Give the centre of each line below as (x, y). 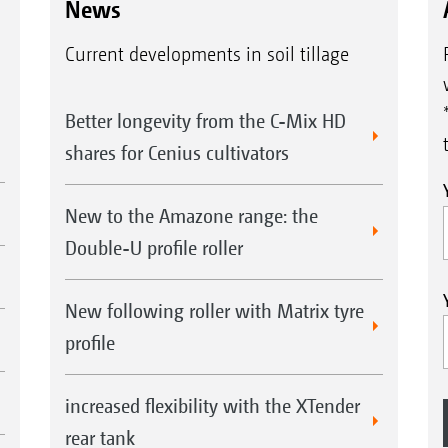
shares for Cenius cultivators (176, 153)
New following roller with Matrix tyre (214, 311)
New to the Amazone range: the (191, 216)
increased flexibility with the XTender (212, 406)
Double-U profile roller (153, 248)
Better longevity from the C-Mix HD (205, 121)
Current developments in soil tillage (206, 55)
